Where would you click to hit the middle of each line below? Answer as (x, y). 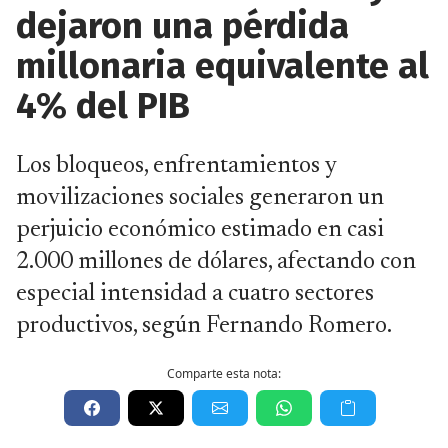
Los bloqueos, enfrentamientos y (176, 166)
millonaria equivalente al (222, 66)
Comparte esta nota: (224, 373)
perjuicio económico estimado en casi (200, 230)
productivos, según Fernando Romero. (204, 326)
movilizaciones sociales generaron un (200, 198)
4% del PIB (103, 106)
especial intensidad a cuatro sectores (195, 294)
